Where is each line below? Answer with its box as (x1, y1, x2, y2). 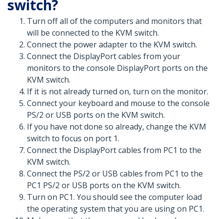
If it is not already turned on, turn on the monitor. (27, 86, 208, 97)
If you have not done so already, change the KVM (27, 121, 206, 132)
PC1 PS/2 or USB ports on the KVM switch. (27, 180, 181, 191)
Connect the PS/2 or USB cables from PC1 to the (27, 168, 203, 179)
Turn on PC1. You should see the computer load (27, 192, 202, 203)
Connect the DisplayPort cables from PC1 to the (27, 145, 201, 156)
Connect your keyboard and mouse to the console (27, 98, 210, 109)
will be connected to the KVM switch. (27, 27, 159, 39)
